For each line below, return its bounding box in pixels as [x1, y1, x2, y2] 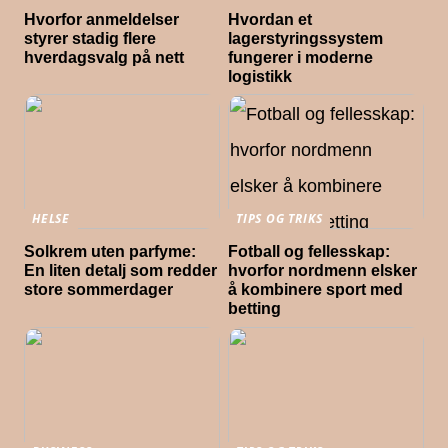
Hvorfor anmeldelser [24, 10, 180, 28]
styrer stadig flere [24, 29, 157, 47]
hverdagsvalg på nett [24, 48, 185, 66]
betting [228, 300, 282, 318]
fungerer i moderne [228, 48, 374, 66]
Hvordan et [228, 10, 313, 28]
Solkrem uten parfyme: [24, 243, 197, 261]
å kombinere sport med [228, 281, 404, 299]
